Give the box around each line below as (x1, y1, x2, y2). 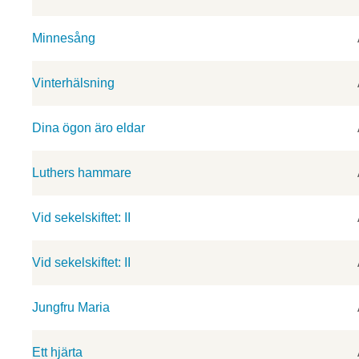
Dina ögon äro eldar (32, 121, 145, 135)
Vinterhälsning (32, 76, 115, 90)
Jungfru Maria (32, 301, 110, 314)
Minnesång (32, 31, 95, 45)
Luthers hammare (32, 166, 131, 179)
